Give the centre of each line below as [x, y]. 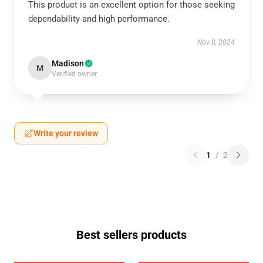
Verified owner [74, 74]
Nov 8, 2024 [216, 42]
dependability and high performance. [99, 19]
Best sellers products [131, 235]
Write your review [66, 133]
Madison [68, 63]
